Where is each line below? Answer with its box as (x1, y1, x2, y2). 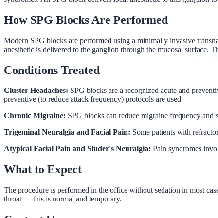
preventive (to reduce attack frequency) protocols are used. (4, 95, 183, 104)
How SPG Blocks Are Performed (4, 13, 168, 26)
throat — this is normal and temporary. (4, 195, 122, 203)
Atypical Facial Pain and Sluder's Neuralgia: (4, 145, 151, 153)
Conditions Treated (4, 63, 100, 76)
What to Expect (4, 163, 82, 176)
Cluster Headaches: (4, 86, 68, 95)
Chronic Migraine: (4, 111, 66, 120)
